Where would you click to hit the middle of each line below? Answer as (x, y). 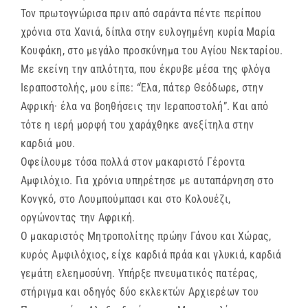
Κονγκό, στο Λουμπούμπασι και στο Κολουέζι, (126, 199)
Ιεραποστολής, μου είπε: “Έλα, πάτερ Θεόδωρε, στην (142, 88)
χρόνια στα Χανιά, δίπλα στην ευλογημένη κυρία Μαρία (148, 32)
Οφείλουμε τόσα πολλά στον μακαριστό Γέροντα (133, 162)
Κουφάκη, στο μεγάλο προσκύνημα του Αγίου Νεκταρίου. (152, 51)
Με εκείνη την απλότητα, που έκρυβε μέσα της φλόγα (145, 69)
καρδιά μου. (48, 144)
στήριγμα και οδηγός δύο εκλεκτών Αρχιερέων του (140, 292)
